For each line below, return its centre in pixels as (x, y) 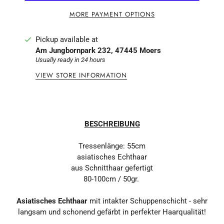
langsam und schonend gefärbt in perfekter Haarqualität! (112, 212)
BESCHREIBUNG (112, 124)
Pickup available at (67, 40)
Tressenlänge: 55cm (112, 146)
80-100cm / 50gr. (112, 179)
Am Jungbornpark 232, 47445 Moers (98, 51)
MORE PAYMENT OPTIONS (112, 14)
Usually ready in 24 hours (70, 59)
